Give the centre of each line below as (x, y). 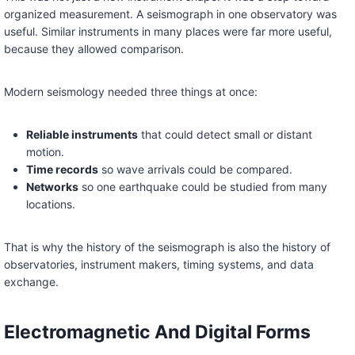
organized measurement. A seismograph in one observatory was (170, 14)
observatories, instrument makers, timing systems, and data (158, 265)
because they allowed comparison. (94, 49)
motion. (45, 152)
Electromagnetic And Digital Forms (157, 332)
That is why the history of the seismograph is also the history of (167, 247)
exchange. (31, 282)
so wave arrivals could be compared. (195, 170)
